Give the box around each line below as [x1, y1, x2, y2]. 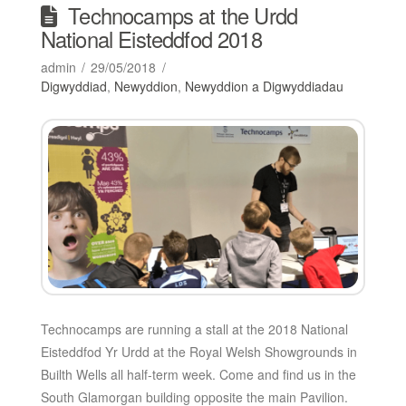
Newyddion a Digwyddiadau [184, 77, 343, 96]
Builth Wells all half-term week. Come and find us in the [40, 365, 356, 384]
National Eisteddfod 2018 [40, 24, 262, 55]
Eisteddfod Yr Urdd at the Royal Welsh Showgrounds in [40, 343, 357, 362]
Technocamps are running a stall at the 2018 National [40, 320, 348, 339]
